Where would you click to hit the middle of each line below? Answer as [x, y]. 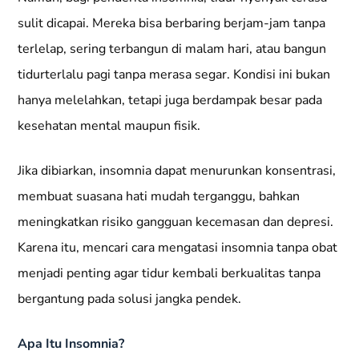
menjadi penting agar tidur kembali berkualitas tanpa [169, 273]
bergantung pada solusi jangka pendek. [130, 298]
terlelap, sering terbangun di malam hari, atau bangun [172, 48]
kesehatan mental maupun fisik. [109, 125]
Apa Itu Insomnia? [71, 343]
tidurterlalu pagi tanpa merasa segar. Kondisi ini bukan [174, 74]
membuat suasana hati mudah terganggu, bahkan [159, 196]
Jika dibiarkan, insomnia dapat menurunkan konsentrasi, [177, 170]
